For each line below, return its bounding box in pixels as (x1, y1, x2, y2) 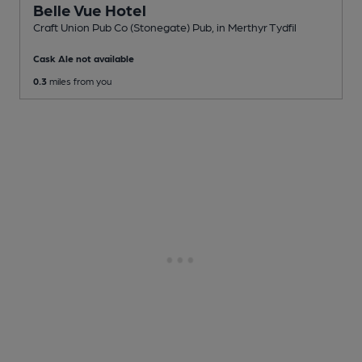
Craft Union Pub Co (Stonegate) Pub (33, 19, 212, 33)
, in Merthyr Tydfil (212, 19, 297, 33)
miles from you (47, 74, 112, 86)
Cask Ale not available (33, 52, 134, 64)
